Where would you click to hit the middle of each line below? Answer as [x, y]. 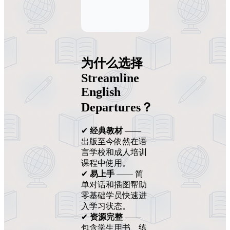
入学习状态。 [106, 206]
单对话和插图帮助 [114, 184]
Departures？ [117, 107]
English [101, 92]
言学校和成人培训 [114, 152]
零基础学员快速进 [114, 195]
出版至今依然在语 [114, 141]
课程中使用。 [106, 163]
